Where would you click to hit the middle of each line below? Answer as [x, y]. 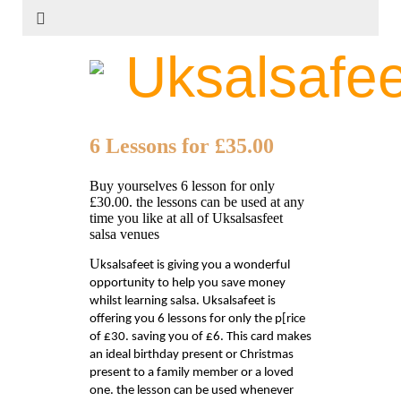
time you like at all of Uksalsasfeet [186, 218]
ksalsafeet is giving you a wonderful [195, 266]
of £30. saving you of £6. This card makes [200, 337]
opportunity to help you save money [188, 284]
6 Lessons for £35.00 [182, 146]
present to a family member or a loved [192, 373]
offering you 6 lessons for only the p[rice [197, 320]
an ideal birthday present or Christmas [192, 355]
